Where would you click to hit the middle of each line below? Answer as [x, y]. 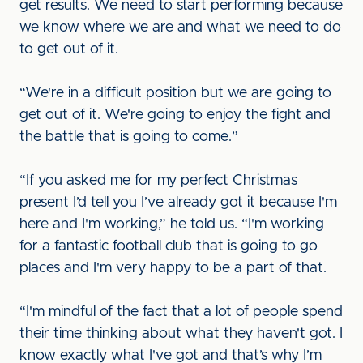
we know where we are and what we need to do [180, 28]
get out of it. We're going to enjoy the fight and [175, 115]
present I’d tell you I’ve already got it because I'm [178, 203]
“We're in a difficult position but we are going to [175, 93]
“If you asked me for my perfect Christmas [158, 181]
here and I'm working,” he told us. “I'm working [172, 224]
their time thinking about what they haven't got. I [181, 334]
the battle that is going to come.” [131, 137]
